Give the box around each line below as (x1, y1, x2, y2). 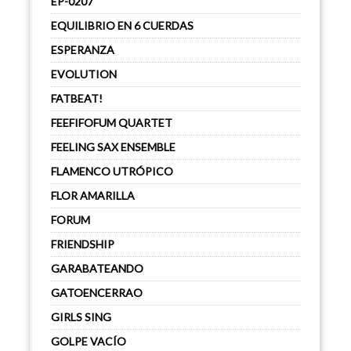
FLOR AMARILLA (51, 189, 135, 202)
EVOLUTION (51, 67, 117, 81)
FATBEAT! (51, 92, 103, 105)
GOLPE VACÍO (51, 335, 126, 348)
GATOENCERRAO (51, 286, 143, 299)
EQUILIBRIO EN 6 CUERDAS (51, 19, 194, 32)
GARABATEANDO (51, 262, 143, 275)
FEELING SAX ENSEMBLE (51, 140, 175, 154)
